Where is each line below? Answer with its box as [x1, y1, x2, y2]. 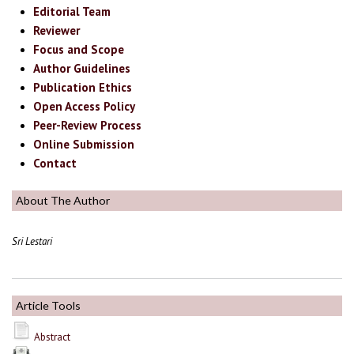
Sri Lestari [12, 235, 52, 249]
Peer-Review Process [33, 118, 142, 134]
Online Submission [33, 137, 135, 153]
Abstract [34, 330, 70, 345]
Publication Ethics [33, 80, 133, 96]
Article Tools [16, 299, 81, 313]
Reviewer [33, 23, 81, 39]
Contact [33, 156, 77, 171]
